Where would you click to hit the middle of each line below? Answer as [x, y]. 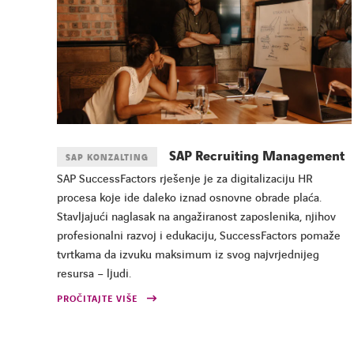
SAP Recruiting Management [257, 156]
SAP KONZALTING [107, 157]
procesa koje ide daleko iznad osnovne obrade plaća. [189, 198]
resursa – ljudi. [94, 274]
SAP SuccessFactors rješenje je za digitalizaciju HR [185, 179]
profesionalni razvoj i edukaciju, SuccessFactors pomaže [199, 236]
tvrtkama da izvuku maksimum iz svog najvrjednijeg [188, 255]
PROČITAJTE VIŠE [97, 299]
